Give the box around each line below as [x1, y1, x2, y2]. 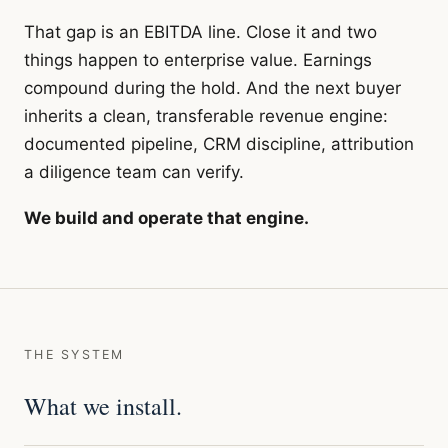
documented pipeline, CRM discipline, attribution [24, 134, 414, 154]
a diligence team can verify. [24, 162, 244, 182]
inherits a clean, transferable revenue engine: [24, 106, 388, 126]
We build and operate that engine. [24, 208, 309, 228]
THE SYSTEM [24, 347, 125, 362]
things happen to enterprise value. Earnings [24, 50, 372, 70]
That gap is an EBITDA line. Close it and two [24, 22, 377, 42]
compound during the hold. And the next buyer [24, 78, 401, 98]
